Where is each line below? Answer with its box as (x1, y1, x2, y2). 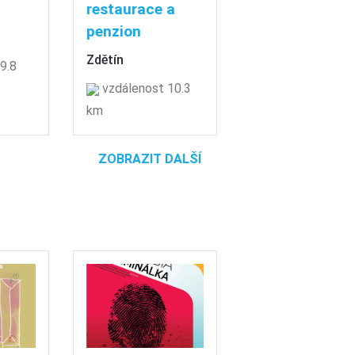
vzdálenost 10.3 (99, 81, 192, 97)
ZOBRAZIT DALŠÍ (98, 151, 201, 167)
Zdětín (86, 52, 124, 68)
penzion (86, 22, 142, 41)
